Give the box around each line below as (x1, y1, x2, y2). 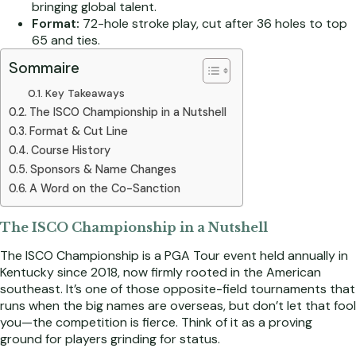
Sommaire (9, 57, 79, 78)
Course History (30, 142, 110, 157)
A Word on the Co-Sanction (29, 180, 180, 195)
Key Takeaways (44, 85, 125, 100)
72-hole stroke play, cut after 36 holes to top (79, 14, 347, 32)
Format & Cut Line (29, 123, 128, 138)
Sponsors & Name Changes (29, 161, 176, 176)
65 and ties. (32, 31, 100, 48)
